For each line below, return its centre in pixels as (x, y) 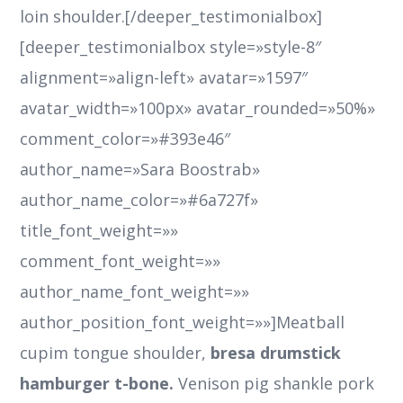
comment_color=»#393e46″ (125, 139)
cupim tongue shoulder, (113, 353)
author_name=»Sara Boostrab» (140, 170)
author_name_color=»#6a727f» (139, 200)
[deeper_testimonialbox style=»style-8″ (171, 47)
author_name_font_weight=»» (135, 292)
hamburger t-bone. (97, 384)
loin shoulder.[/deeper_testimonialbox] (171, 17)
